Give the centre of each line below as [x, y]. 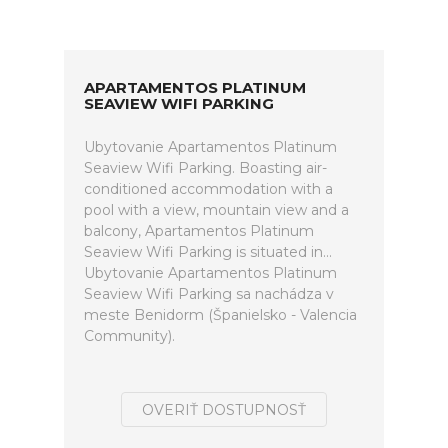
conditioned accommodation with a [208, 189]
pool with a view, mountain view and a [216, 210]
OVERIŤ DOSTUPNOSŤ [224, 410]
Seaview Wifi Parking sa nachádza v [209, 294]
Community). [129, 336]
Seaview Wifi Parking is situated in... [208, 252]
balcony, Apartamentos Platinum [199, 231]
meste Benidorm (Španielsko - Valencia [220, 315]
